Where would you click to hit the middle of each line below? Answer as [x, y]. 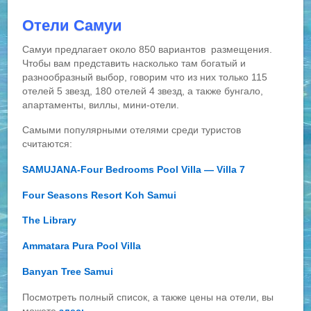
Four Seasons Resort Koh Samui [100, 195]
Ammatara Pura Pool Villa [82, 246]
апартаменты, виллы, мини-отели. [101, 104]
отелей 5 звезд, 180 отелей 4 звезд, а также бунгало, [143, 91]
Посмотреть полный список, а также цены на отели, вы [148, 297]
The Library [50, 220]
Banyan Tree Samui [68, 271]
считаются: [48, 144]
